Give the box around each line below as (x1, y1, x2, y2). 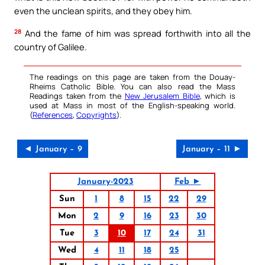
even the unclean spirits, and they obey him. (14, 5, 192, 17)
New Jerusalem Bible (124, 90, 200, 101)
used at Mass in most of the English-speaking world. (30, 99, 235, 111)
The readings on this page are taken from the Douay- (30, 71, 235, 82)
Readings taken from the (30, 90, 125, 101)
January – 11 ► (182, 144, 242, 154)
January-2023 (77, 177, 134, 186)
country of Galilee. (14, 40, 87, 53)
